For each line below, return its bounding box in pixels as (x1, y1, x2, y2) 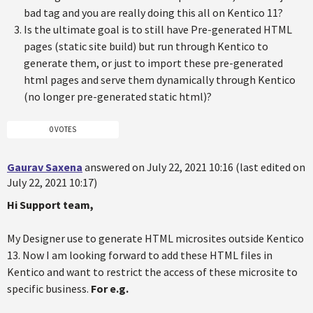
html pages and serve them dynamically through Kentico (24, 73, 296, 87)
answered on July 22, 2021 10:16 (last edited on (85, 159, 305, 174)
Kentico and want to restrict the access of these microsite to (7, 264, 298, 279)
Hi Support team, (7, 197, 94, 212)
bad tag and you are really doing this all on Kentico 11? (24, 6, 283, 20)
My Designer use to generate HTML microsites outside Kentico (7, 231, 304, 245)
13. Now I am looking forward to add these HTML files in (7, 247, 272, 262)
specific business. (7, 281, 91, 296)
